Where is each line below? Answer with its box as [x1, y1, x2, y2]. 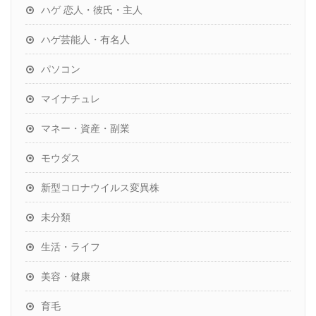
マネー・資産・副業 [41, 121, 130, 135]
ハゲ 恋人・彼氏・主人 [41, 3, 142, 16]
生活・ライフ [41, 240, 100, 253]
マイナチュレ [41, 92, 100, 105]
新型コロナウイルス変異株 [41, 181, 159, 194]
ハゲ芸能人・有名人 [41, 32, 130, 46]
